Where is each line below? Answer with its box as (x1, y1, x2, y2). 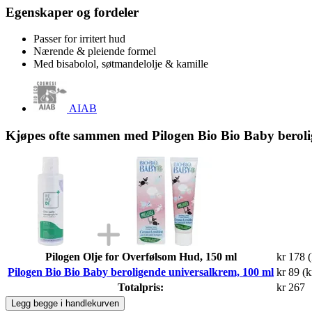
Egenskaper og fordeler (6, 4, 139, 19)
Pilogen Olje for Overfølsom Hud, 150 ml (45, 250, 237, 263)
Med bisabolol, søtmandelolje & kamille (33, 58, 208, 70)
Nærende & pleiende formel (33, 45, 156, 58)
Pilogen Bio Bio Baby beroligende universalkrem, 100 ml (8, 265, 274, 278)
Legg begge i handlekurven (11, 297, 119, 309)
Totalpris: (118, 281, 164, 293)
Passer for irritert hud (33, 33, 125, 45)
